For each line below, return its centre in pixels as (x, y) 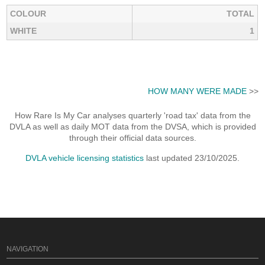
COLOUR (28, 14)
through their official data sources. (132, 138)
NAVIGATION (28, 249)
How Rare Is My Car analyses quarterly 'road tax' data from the (132, 116)
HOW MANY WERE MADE (197, 91)
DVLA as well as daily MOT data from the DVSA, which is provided (132, 127)
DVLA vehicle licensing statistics (85, 158)
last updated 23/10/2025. (192, 158)
